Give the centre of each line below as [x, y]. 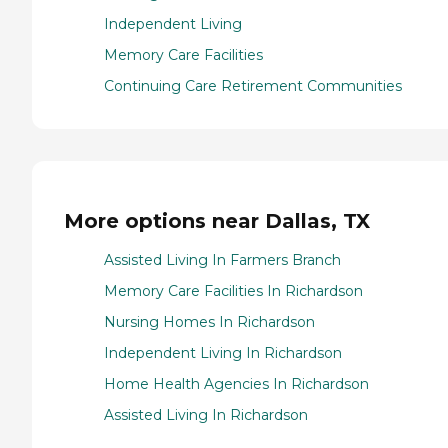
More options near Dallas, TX [217, 221]
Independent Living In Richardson [223, 352]
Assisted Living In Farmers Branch [222, 259]
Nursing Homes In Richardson [209, 321]
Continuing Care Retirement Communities [253, 85]
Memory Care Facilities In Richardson [233, 290]
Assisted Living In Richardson [206, 414]
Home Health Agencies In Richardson [236, 383]
